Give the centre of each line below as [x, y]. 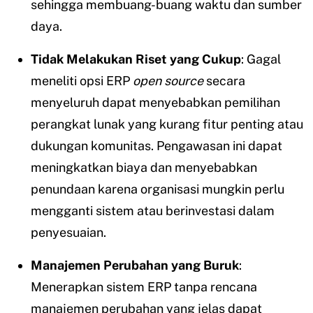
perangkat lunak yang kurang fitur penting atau [167, 124]
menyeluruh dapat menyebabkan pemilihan [155, 103]
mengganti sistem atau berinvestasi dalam [153, 211]
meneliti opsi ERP [82, 81]
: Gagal [261, 59]
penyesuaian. [68, 233]
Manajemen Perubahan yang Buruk [135, 265]
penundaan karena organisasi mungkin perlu [158, 189]
